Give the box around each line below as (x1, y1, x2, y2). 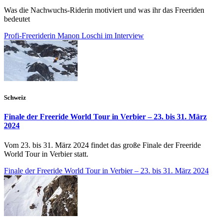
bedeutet (4, 15, 30, 24)
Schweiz (4, 94, 26, 102)
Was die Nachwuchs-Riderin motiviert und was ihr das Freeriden (4, 6, 204, 15)
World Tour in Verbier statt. (4, 149, 88, 158)
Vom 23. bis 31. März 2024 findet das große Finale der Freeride (4, 140, 201, 149)
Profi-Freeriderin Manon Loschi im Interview (4, 31, 144, 40)
